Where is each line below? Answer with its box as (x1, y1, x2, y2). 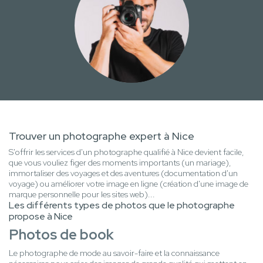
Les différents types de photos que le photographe (9, 199, 235, 212)
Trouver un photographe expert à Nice (9, 129, 194, 143)
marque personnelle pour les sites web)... (9, 189, 155, 200)
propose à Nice (9, 210, 73, 223)
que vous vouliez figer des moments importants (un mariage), (9, 157, 231, 168)
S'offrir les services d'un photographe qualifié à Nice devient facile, (9, 147, 244, 158)
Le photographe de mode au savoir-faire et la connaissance (9, 248, 220, 259)
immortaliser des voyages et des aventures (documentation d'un (9, 168, 238, 179)
